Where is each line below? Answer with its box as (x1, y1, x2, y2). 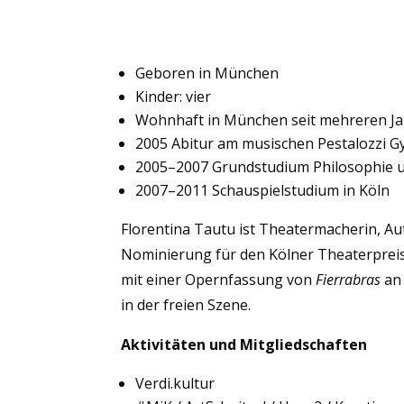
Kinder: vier (135, 87, 212, 107)
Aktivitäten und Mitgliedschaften (121, 335, 368, 355)
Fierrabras (316, 270, 381, 290)
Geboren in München (135, 63, 280, 84)
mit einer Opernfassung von (121, 270, 317, 290)
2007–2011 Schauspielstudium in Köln (135, 180, 390, 201)
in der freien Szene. (121, 295, 252, 316)
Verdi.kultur (135, 373, 216, 394)
